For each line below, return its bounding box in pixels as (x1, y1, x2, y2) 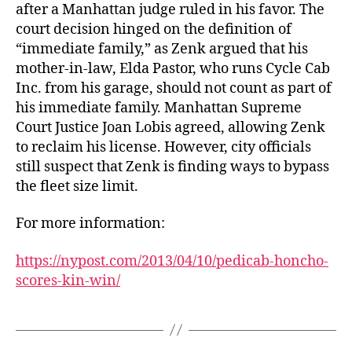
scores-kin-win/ (16, 271, 120, 290)
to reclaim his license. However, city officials (16, 137, 311, 156)
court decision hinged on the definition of (16, 20, 291, 38)
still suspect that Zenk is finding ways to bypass (16, 157, 329, 176)
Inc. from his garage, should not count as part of (16, 79, 332, 97)
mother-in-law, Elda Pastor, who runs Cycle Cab (16, 59, 330, 78)
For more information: (16, 214, 165, 233)
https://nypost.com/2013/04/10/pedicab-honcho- (16, 251, 328, 270)
